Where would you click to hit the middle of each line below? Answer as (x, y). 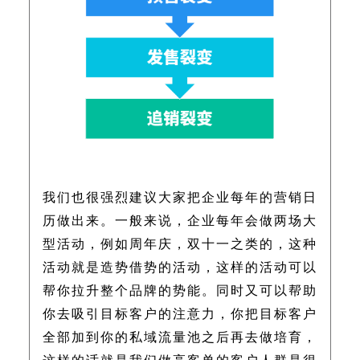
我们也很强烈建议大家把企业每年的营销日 (180, 197)
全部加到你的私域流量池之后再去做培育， (180, 337)
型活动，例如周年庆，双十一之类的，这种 (180, 244)
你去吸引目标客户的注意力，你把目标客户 (180, 314)
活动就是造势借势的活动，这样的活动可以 (180, 267)
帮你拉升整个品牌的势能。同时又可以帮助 (180, 290)
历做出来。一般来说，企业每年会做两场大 (180, 221)
